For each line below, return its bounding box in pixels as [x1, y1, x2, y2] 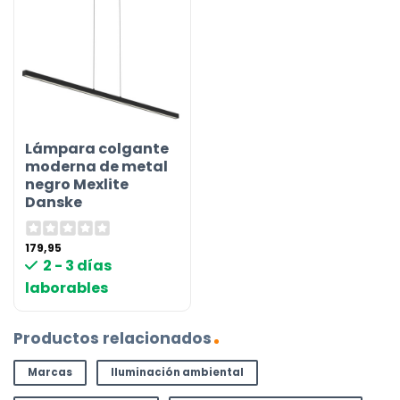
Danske [25, 192, 83, 213]
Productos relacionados [13, 328, 212, 350]
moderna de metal [25, 156, 169, 178]
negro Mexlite [25, 174, 129, 196]
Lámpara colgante [25, 138, 170, 160]
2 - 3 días [43, 255, 112, 277]
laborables [25, 278, 109, 299]
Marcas [27, 365, 72, 380]
